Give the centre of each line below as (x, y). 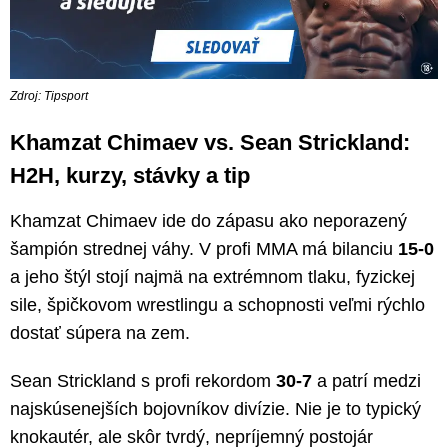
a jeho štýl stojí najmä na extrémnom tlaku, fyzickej (212, 277)
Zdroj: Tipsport (49, 96)
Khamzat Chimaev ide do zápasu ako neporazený (208, 221)
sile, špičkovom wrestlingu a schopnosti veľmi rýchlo (217, 305)
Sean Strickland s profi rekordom (143, 381)
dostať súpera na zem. (100, 333)
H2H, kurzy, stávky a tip (130, 176)
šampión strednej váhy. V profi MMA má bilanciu (204, 249)
